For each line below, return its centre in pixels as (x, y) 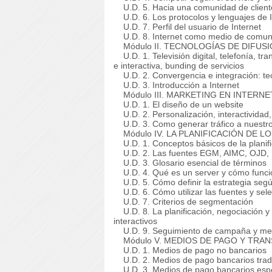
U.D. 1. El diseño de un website (178, 104)
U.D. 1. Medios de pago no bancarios (190, 250)
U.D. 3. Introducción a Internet (176, 85)
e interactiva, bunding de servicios (179, 66)
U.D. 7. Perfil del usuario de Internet (187, 27)
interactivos (135, 221)
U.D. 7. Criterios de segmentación (183, 202)
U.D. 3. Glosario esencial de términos (190, 163)
